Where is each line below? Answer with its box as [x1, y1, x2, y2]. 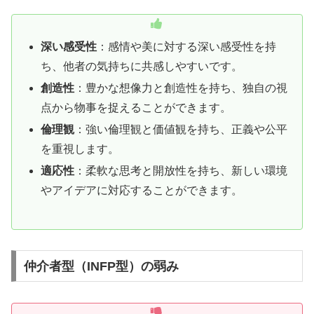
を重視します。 [41, 143, 120, 156]
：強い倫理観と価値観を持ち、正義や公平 [74, 123, 288, 136]
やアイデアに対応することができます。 [41, 184, 243, 197]
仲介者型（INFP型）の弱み [23, 259, 179, 273]
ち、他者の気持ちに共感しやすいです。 [41, 60, 243, 72]
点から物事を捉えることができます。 [41, 101, 232, 114]
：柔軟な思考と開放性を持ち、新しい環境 [74, 165, 288, 177]
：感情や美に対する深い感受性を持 [97, 40, 277, 53]
